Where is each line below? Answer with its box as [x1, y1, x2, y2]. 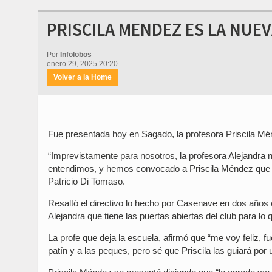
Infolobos [60, 50, 92, 59]
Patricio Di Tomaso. [48, 176, 125, 186]
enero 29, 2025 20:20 [47, 59, 118, 68]
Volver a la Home [53, 73, 112, 81]
